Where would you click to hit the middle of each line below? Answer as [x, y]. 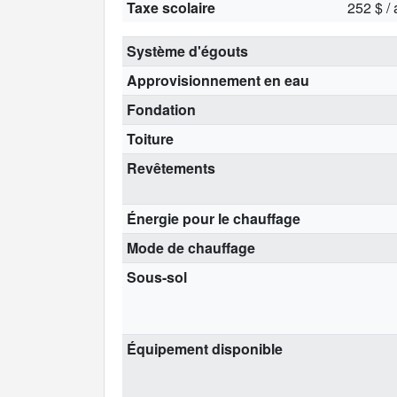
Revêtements [171, 167]
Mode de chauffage [191, 247]
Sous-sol [156, 276]
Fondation [161, 109]
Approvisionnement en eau [218, 80]
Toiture [150, 138]
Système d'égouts [187, 51]
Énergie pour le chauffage [213, 218]
